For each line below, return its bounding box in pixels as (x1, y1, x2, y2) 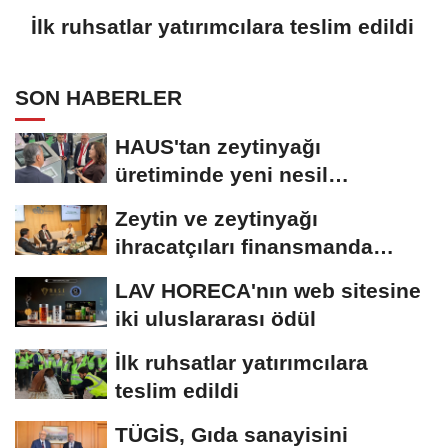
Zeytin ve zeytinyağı (115, 206, 318, 230)
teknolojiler (115, 190, 229, 214)
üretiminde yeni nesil (115, 162, 328, 186)
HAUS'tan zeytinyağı (115, 134, 321, 158)
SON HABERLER (15, 85, 182, 109)
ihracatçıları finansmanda (115, 234, 373, 258)
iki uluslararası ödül (115, 306, 316, 330)
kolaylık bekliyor (115, 262, 282, 286)
